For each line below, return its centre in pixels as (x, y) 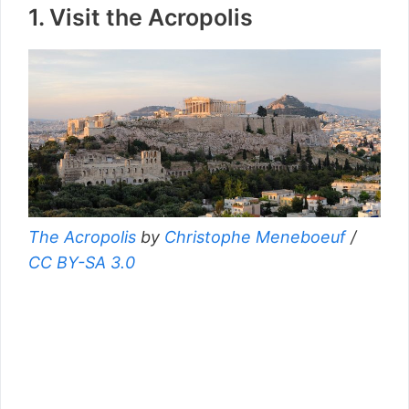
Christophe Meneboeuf (253, 237)
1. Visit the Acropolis (141, 17)
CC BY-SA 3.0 (82, 263)
